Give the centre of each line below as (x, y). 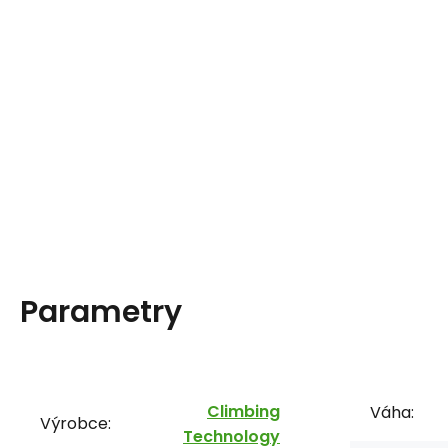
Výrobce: (75, 424)
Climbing (243, 411)
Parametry (101, 311)
